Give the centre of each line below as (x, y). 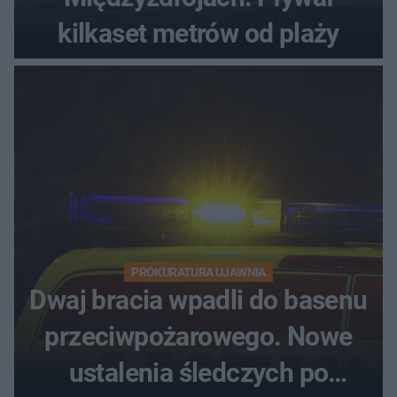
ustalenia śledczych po (198, 373)
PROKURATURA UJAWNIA (198, 272)
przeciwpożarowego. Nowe (198, 337)
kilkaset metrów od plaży (198, 34)
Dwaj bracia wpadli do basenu (198, 300)
